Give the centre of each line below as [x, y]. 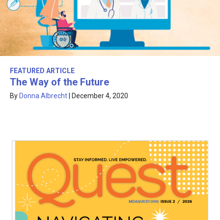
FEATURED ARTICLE [42, 71]
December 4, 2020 [100, 96]
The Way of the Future [59, 82]
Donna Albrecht [43, 96]
